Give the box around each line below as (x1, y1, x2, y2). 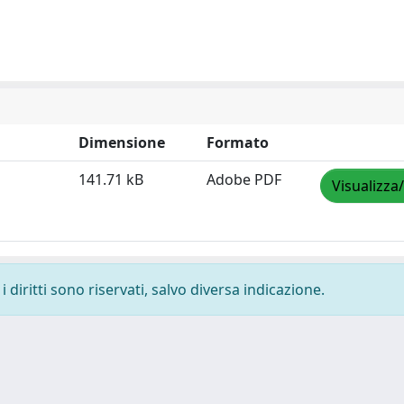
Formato (207, 133, 269, 152)
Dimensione (78, 133, 165, 152)
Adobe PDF (207, 170, 281, 189)
